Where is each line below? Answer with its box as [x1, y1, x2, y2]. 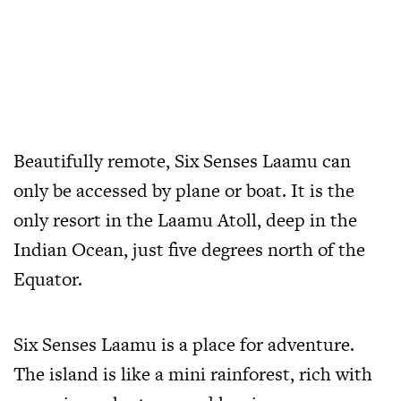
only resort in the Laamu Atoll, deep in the [13, 207, 357, 234]
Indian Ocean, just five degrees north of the [13, 236, 365, 263]
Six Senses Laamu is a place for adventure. [13, 331, 354, 358]
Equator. [13, 266, 82, 293]
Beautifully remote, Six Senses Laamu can [13, 148, 351, 175]
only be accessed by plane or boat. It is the [13, 177, 354, 204]
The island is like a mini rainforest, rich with [13, 361, 372, 388]
